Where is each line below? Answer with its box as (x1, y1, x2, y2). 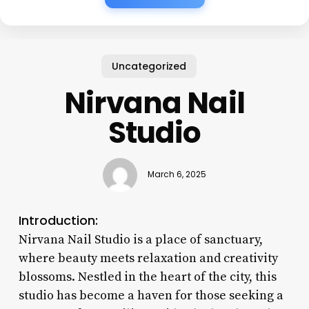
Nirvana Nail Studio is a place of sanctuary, (18, 231, 263, 248)
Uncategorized (112, 59, 187, 73)
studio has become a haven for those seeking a (18, 287, 283, 303)
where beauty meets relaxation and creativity (18, 250, 278, 266)
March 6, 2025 (147, 169, 206, 181)
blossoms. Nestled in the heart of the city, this (18, 268, 277, 285)
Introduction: (18, 211, 98, 229)
